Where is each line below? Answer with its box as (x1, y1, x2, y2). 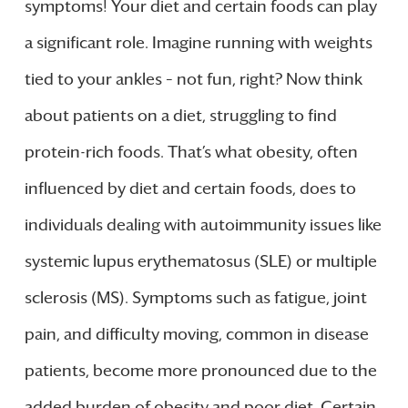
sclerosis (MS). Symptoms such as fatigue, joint (24, 287, 367, 308)
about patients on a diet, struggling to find (24, 105, 337, 126)
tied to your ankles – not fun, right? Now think (24, 68, 362, 89)
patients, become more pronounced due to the (24, 360, 377, 381)
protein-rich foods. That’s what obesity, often (24, 141, 358, 162)
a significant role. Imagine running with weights (24, 32, 372, 53)
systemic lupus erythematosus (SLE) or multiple (24, 250, 377, 271)
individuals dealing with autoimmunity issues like (24, 214, 382, 235)
